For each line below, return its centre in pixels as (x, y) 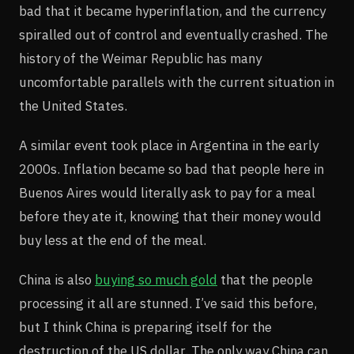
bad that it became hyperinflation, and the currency (172, 11)
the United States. (73, 105)
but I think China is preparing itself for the (145, 327)
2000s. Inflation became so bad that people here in (171, 169)
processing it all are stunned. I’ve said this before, (168, 303)
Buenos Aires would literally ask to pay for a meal (167, 192)
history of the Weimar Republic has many (140, 58)
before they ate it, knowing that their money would (170, 216)
